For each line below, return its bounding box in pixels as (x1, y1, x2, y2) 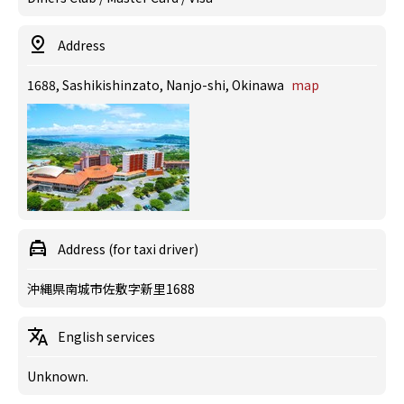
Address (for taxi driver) (58, 240, 198, 258)
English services (58, 327, 155, 345)
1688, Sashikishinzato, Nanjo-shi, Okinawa (27, 76, 287, 94)
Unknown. (27, 367, 88, 385)
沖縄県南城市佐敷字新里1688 (27, 280, 195, 298)
